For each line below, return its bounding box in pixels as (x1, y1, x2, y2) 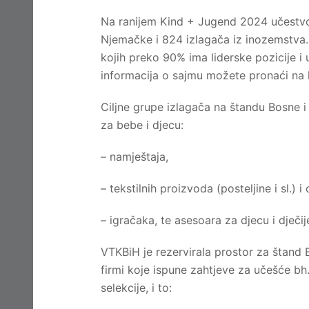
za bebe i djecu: (101, 118, 183, 132)
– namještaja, (101, 150, 168, 163)
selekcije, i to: (101, 281, 172, 295)
